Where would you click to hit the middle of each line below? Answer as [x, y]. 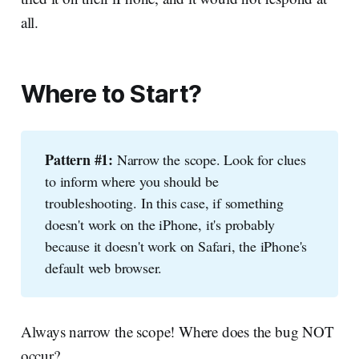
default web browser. [104, 267]
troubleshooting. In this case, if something [164, 202]
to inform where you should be [132, 181]
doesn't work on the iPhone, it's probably [160, 224]
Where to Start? [111, 94]
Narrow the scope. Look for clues [210, 159]
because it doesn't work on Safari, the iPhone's [176, 246]
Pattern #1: [79, 159]
